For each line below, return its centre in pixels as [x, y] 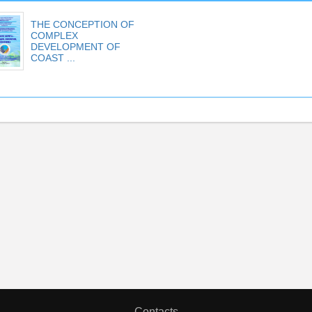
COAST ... [53, 58]
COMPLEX [54, 36]
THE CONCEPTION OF [82, 24]
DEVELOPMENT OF [75, 47]
